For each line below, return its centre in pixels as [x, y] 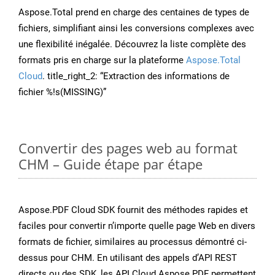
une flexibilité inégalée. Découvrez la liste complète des [132, 45]
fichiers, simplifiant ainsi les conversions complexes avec [136, 29]
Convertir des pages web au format [128, 148]
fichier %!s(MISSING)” [62, 92]
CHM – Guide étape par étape [110, 164]
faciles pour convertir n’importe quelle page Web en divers [137, 226]
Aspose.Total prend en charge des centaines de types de [134, 13]
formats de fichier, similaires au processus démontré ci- [133, 242]
